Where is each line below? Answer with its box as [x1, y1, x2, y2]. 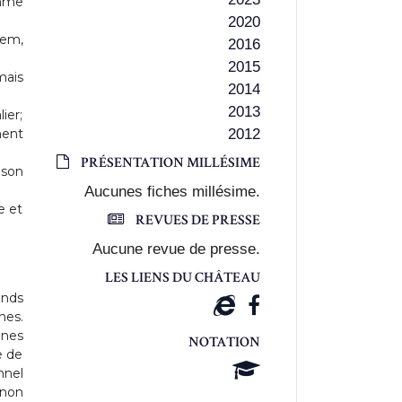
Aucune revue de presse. [92, 240, 260, 258]
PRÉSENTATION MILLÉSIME [78, 153, 260, 172]
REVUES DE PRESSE [133, 211, 260, 230]
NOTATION [188, 333, 260, 352]
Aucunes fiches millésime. [84, 183, 260, 200]
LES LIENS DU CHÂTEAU [105, 268, 260, 287]
